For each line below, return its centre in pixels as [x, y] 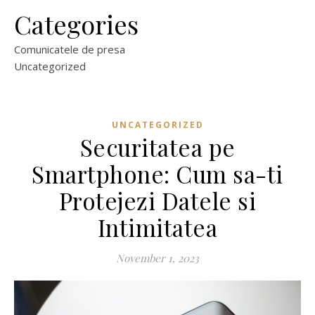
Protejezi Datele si [157, 200]
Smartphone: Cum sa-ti [157, 174]
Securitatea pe [157, 147]
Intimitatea [157, 227]
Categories [76, 24]
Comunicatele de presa [70, 49]
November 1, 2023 [157, 258]
